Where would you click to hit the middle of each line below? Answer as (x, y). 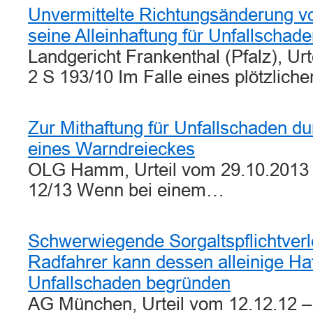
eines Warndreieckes (111, 149)
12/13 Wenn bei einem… (126, 190)
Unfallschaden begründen (129, 283)
